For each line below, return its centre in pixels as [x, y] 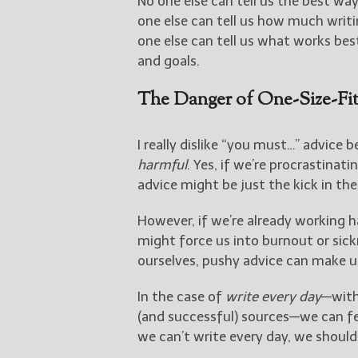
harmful [162, 164]
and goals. [169, 60]
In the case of [181, 296]
